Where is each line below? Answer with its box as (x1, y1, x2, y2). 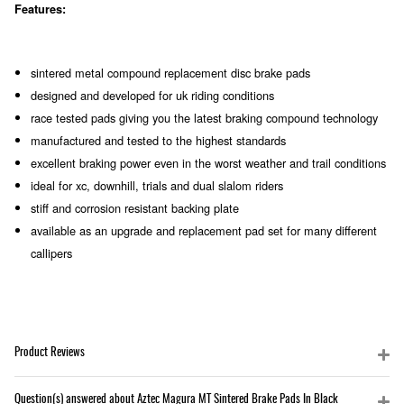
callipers (31, 243, 72, 262)
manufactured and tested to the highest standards (31, 131, 286, 149)
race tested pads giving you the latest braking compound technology (31, 108, 378, 126)
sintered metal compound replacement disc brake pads (31, 63, 310, 81)
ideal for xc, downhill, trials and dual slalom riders (31, 176, 283, 194)
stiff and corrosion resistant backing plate (31, 198, 239, 216)
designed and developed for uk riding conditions (31, 86, 274, 104)
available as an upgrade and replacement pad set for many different (31, 221, 377, 239)
